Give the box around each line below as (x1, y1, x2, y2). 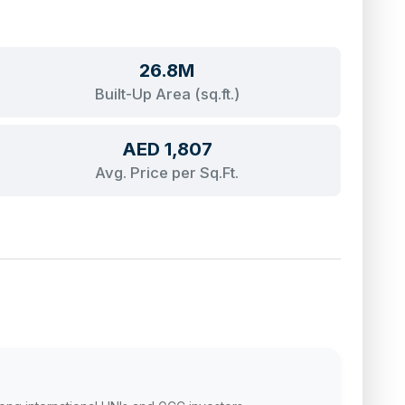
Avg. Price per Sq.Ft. (95, 163, 240, 182)
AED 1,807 (121, 137, 212, 160)
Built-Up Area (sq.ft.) (94, 85, 240, 104)
